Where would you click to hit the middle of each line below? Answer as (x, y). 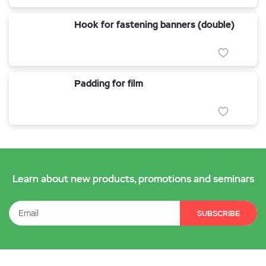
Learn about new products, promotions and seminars (133, 179)
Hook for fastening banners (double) (154, 25)
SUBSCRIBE (218, 213)
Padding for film (109, 83)
